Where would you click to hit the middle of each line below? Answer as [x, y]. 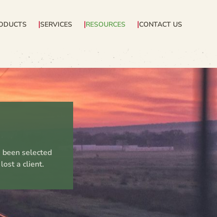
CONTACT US [161, 24]
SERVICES [56, 24]
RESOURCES [106, 24]
